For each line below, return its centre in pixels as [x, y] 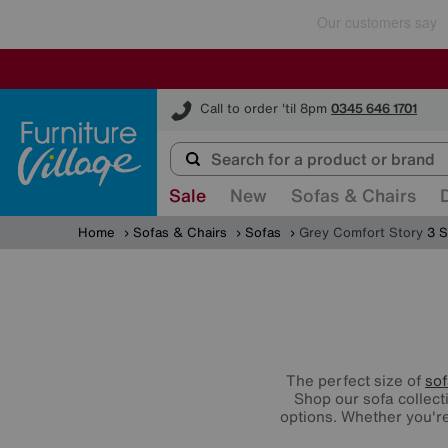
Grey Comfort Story [361, 232]
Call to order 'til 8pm [263, 109]
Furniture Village [208, 97]
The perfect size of [355, 380]
